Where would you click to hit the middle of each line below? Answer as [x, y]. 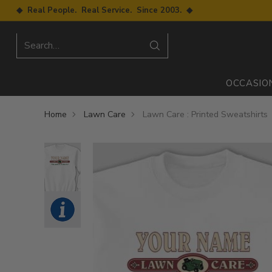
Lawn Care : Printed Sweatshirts [205, 114]
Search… [42, 45]
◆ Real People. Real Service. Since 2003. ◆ [104, 10]
